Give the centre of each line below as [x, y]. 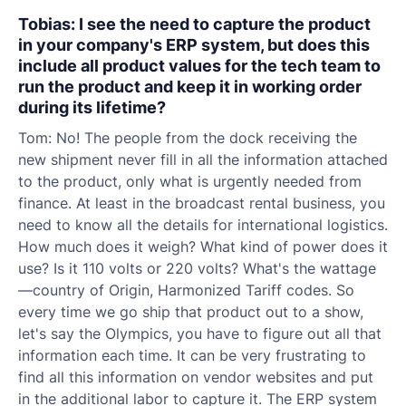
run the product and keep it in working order [190, 86]
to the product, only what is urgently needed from [190, 181]
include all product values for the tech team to [199, 65]
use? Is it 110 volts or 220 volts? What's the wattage [197, 268]
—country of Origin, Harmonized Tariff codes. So [186, 290]
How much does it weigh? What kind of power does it [203, 246]
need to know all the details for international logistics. [203, 225]
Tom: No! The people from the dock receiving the [188, 138]
